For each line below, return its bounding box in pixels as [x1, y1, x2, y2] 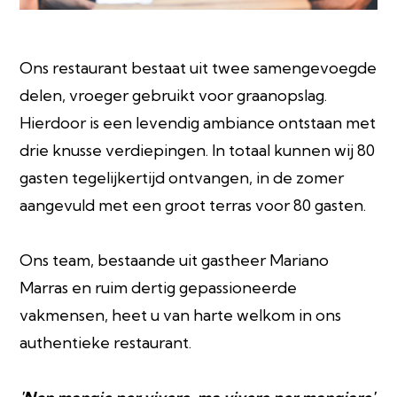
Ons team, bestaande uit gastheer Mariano [19, 251, 330, 270]
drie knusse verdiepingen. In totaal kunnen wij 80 [19, 141, 376, 160]
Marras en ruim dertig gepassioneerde [19, 278, 298, 298]
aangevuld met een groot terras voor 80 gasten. [19, 196, 367, 215]
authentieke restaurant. [19, 333, 192, 353]
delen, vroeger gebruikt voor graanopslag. [19, 86, 328, 105]
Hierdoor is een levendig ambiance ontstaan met [19, 113, 377, 133]
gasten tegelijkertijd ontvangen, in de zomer [19, 168, 345, 188]
